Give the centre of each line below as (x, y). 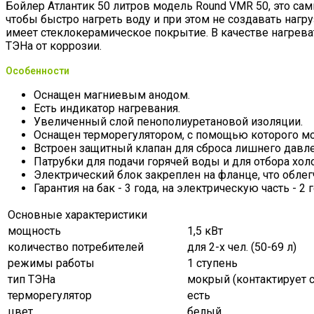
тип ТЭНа (32, 279)
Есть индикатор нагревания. (107, 108)
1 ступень (212, 263)
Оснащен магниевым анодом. (112, 95)
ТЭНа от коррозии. (54, 46)
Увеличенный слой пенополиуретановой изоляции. (168, 121)
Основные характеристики (77, 214)
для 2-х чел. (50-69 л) (242, 247)
